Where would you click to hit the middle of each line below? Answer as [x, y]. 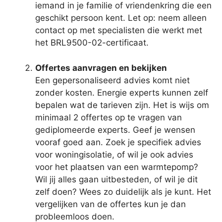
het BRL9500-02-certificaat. [92, 43]
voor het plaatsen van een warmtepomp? [117, 167]
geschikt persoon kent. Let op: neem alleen [121, 18]
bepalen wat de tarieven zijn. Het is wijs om [122, 105]
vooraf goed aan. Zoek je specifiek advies [118, 142]
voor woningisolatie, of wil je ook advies [114, 154]
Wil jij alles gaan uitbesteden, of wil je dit [116, 179]
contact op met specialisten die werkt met [119, 30]
